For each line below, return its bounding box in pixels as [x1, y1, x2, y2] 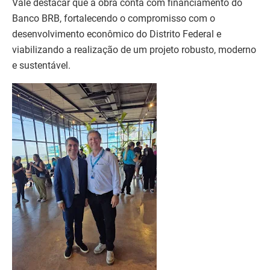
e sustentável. [12, 59, 75, 71]
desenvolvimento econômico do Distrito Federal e [12, 28, 221, 40]
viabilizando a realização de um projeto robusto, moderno [12, 43, 256, 55]
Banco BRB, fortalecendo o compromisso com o [12, 12, 215, 24]
